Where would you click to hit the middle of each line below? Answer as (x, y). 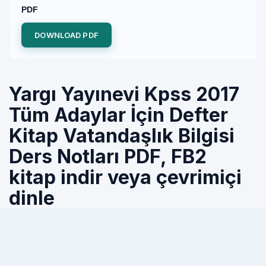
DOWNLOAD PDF (67, 35)
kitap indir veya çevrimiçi (125, 177)
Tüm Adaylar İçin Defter (118, 115)
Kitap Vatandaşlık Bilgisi (122, 136)
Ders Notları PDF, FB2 (108, 156)
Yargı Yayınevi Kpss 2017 (124, 94)
